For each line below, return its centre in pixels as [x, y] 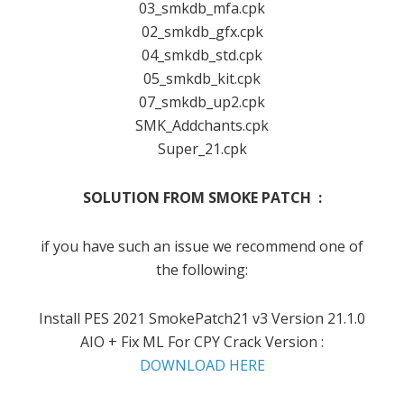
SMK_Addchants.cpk [202, 125]
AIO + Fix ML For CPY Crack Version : [202, 341]
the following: [202, 269]
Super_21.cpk [202, 148]
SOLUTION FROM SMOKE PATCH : [202, 197]
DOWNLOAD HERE [202, 365]
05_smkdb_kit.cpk [202, 78]
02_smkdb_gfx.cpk [202, 31]
